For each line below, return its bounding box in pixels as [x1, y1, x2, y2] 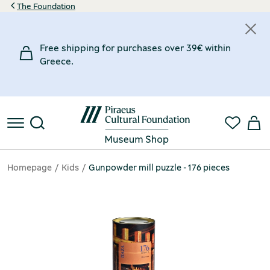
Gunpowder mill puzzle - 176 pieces [89, 161, 230, 173]
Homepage [7, 161, 52, 173]
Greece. [40, 54, 74, 67]
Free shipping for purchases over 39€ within [40, 41, 231, 54]
